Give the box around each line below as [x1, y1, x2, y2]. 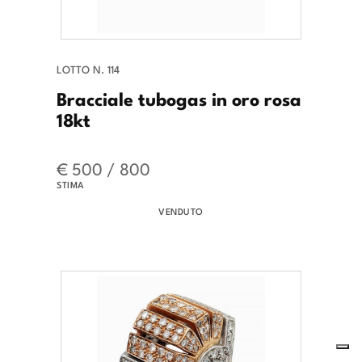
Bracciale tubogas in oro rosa [57, 84, 301, 112]
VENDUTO [158, 204, 204, 218]
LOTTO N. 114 [57, 61, 120, 78]
